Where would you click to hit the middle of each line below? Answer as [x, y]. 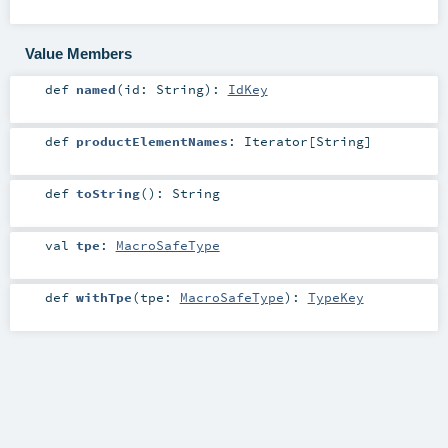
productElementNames [151, 140]
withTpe [103, 296]
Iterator [275, 140]
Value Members [78, 53]
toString [107, 192]
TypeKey [335, 296]
